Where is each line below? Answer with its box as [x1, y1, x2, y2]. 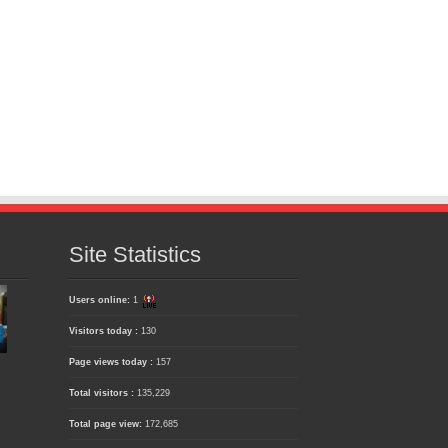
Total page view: [68, 419, 145, 430]
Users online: [68, 295, 133, 306]
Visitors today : [68, 326, 141, 337]
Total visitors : [68, 388, 137, 399]
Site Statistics [68, 242, 201, 268]
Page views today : [68, 357, 156, 368]
